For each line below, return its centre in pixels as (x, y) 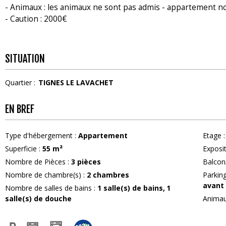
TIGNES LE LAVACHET (76, 82)
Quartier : (20, 82)
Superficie (22, 148)
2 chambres (108, 175)
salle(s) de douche (38, 198)
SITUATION (25, 59)
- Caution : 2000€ (36, 19)
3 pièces (86, 161)
